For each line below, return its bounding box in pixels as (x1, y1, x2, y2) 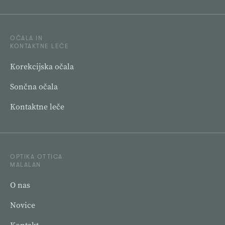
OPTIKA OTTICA (10, 153, 63, 161)
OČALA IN (10, 35, 43, 42)
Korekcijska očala (10, 61, 74, 72)
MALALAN (10, 161, 41, 169)
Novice (10, 199, 35, 211)
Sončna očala (10, 81, 58, 92)
